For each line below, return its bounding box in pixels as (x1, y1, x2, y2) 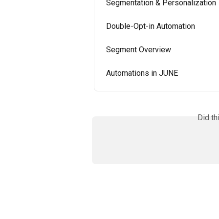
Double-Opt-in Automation (106, 21, 195, 31)
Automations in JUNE (106, 68, 178, 78)
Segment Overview (106, 44, 171, 54)
